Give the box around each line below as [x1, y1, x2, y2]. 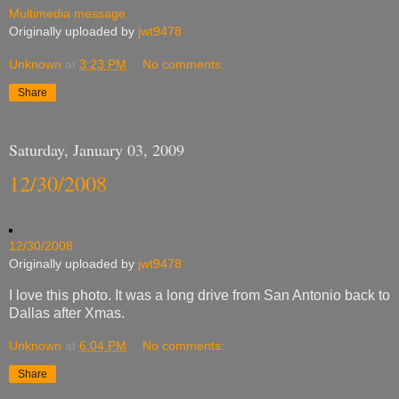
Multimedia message [9, 6, 126, 21]
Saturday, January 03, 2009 [9, 138, 184, 160]
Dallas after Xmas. [9, 305, 125, 321]
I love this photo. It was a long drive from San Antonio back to [9, 287, 390, 303]
